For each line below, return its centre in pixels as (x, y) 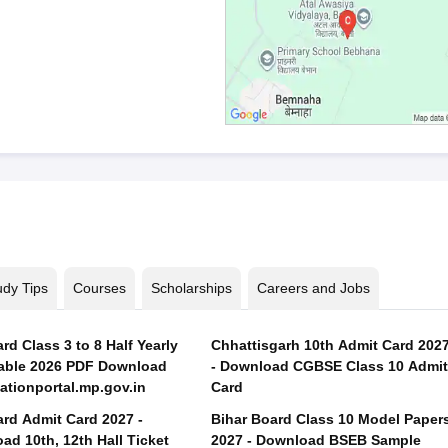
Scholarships (191, 288)
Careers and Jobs (313, 288)
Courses (99, 288)
